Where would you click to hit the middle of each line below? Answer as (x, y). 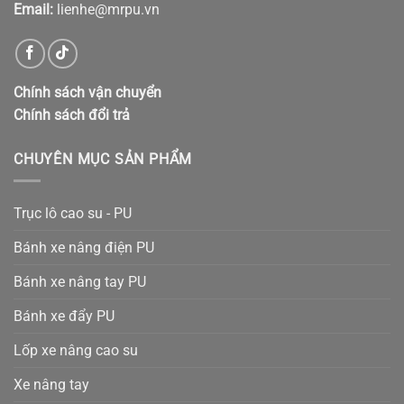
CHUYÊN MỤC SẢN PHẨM (103, 159)
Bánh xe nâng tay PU (80, 282)
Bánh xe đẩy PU (64, 317)
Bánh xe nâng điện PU (84, 248)
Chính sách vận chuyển (87, 92)
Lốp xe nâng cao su (76, 351)
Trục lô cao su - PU (73, 214)
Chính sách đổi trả (72, 115)
